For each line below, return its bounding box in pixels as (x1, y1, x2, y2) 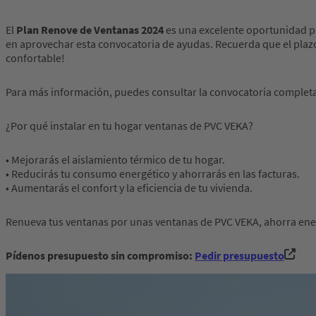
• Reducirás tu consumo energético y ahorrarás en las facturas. (6, 166, 300, 181)
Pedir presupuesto (195, 248, 284, 263)
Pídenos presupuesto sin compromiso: (6, 248, 195, 263)
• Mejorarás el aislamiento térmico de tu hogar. (6, 152, 225, 167)
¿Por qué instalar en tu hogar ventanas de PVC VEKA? (6, 119, 253, 133)
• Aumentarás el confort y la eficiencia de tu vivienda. (6, 181, 253, 195)
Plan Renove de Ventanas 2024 (16, 23, 164, 37)
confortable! (6, 51, 65, 66)
